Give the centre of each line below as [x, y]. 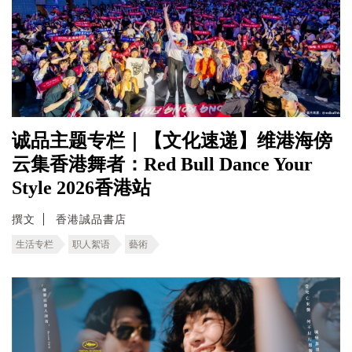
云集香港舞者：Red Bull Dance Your [162, 164]
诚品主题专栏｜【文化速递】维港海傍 [172, 141]
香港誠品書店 [91, 219]
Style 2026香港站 [81, 188]
